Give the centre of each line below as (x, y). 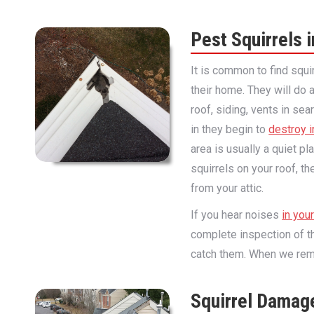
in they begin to (230, 129)
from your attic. (227, 188)
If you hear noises (237, 215)
